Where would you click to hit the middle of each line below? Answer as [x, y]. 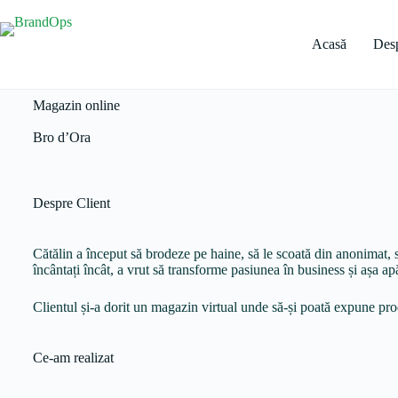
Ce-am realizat [73, 358]
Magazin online [76, 105]
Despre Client [72, 203]
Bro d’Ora [62, 137]
